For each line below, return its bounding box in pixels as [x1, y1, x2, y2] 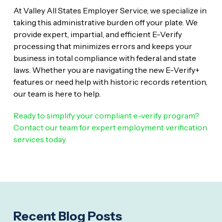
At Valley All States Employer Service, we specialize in [13, 5, 207, 15]
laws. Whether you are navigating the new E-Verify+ [13, 64, 200, 75]
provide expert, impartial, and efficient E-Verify [13, 29, 182, 39]
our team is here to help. [13, 88, 101, 99]
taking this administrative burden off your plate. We [13, 17, 198, 27]
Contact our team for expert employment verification [13, 122, 207, 132]
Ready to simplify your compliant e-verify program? [13, 110, 199, 120]
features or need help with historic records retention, [13, 76, 207, 87]
